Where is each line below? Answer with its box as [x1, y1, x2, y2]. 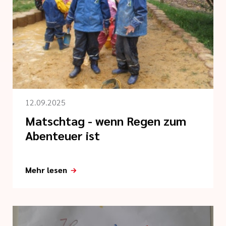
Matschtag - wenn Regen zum [25, 112, 186, 129]
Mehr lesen [25, 164, 67, 176]
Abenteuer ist [25, 127, 100, 144]
